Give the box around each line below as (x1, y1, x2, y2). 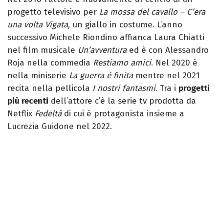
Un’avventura (78, 45, 129, 56)
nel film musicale (7, 45, 78, 56)
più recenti (7, 96, 48, 107)
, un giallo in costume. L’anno (68, 20, 182, 30)
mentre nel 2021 (135, 70, 200, 81)
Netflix (7, 109, 35, 119)
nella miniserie (7, 70, 69, 81)
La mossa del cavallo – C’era (99, 7, 205, 18)
